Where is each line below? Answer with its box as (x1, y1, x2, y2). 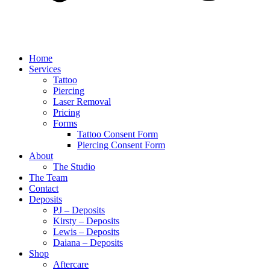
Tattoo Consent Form (77, 129, 158, 139)
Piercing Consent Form (77, 140, 165, 150)
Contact (29, 183, 58, 193)
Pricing (53, 107, 80, 118)
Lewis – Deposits (53, 227, 119, 237)
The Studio (53, 162, 95, 172)
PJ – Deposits (53, 205, 105, 215)
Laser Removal (53, 96, 111, 107)
